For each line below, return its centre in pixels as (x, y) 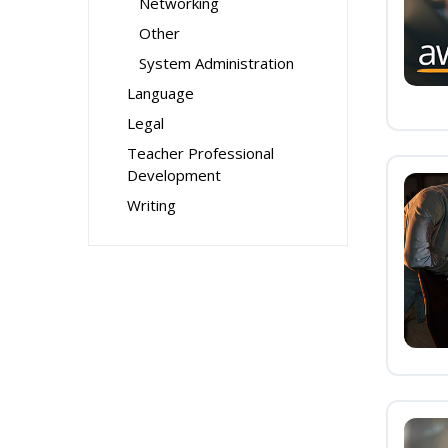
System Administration (216, 63)
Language (160, 93)
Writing (151, 205)
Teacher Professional (200, 153)
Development (174, 175)
